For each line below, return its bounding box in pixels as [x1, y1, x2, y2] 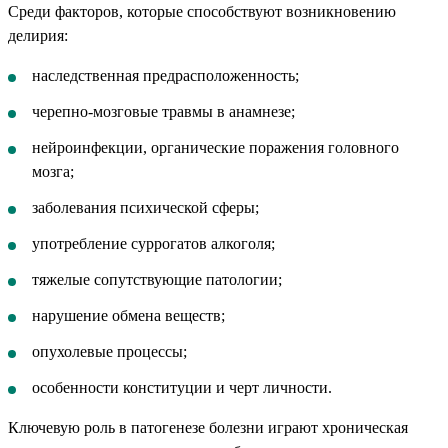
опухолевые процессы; [32, 342, 187, 360]
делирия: [8, 26, 68, 44]
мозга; [32, 162, 74, 180]
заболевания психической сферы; [32, 198, 259, 216]
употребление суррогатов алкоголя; [32, 234, 275, 252]
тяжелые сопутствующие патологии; [32, 270, 282, 288]
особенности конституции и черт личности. [32, 378, 332, 396]
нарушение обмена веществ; [32, 306, 225, 324]
